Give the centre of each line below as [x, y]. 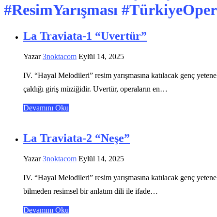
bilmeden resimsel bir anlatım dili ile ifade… [91, 191]
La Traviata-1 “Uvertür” [85, 36]
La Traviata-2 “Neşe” [77, 138]
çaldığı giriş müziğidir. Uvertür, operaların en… [95, 89]
